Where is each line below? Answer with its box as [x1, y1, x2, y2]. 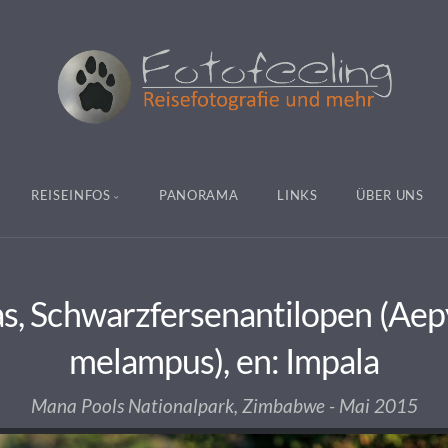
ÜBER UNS [356, 186, 424, 203]
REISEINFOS [30, 186, 111, 203]
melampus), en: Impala [68, 340, 379, 382]
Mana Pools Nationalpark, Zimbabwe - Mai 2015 [30, 394, 418, 418]
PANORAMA [159, 186, 239, 203]
